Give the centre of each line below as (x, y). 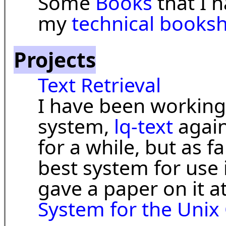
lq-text (144, 126)
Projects (55, 60)
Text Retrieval (99, 85)
